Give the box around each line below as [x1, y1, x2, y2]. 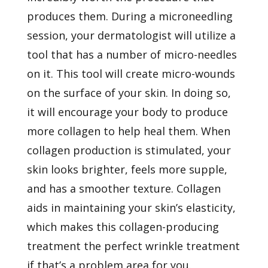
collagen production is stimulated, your [26, 143, 231, 158]
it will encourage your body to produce [26, 105, 228, 120]
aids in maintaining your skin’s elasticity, [26, 200, 236, 215]
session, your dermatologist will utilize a [26, 28, 236, 43]
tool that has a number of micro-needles [26, 47, 237, 62]
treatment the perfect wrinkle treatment [26, 239, 240, 254]
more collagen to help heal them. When [26, 124, 230, 139]
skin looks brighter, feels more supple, [26, 162, 227, 177]
